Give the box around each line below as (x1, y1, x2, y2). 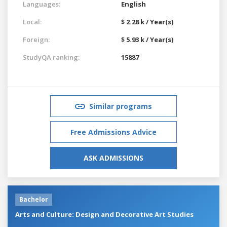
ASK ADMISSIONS (84, 153, 143, 163)
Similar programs (89, 101, 152, 111)
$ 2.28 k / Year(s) (121, 17, 173, 26)
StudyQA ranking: (23, 52, 80, 62)
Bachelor (19, 195, 48, 204)
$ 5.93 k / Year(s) (121, 34, 173, 44)
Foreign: (23, 34, 50, 44)
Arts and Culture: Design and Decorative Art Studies (15, 209, 194, 219)
